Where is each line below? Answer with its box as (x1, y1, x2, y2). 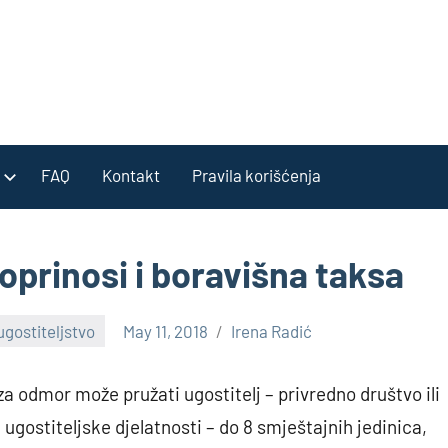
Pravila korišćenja (192, 164, 321, 185)
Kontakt (102, 164, 160, 185)
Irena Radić (231, 320, 313, 341)
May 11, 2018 (123, 320, 209, 341)
